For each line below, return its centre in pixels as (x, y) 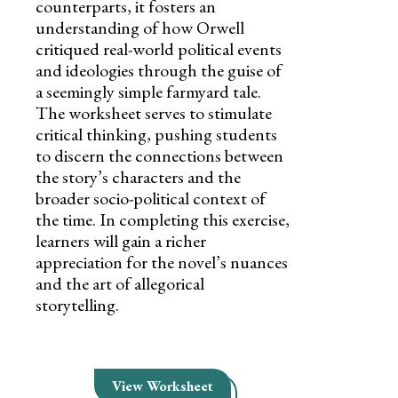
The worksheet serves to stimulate (154, 112)
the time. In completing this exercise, (163, 219)
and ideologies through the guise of (159, 70)
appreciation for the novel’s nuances (162, 262)
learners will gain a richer (121, 240)
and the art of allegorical (120, 283)
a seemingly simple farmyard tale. (148, 91)
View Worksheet (163, 386)
